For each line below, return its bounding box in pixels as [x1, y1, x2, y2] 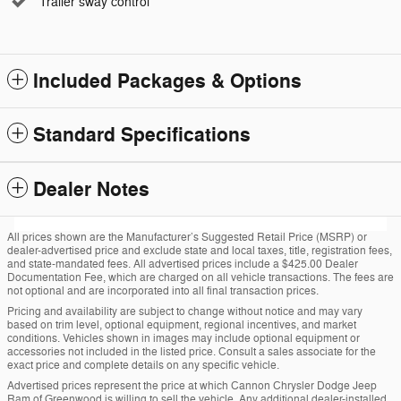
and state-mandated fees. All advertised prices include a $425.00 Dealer [7, 257, 358, 272]
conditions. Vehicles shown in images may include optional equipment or [7, 331, 360, 346]
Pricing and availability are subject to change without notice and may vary [7, 304, 363, 320]
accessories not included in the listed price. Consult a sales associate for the [7, 345, 376, 360]
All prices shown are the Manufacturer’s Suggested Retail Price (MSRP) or [7, 230, 367, 245]
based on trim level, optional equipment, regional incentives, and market [7, 318, 356, 333]
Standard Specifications [33, 123, 251, 149]
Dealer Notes [33, 177, 149, 203]
